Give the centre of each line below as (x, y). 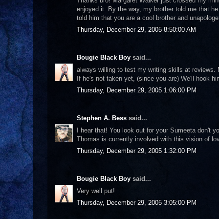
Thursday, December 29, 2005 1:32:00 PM (137, 151)
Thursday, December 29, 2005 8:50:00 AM (136, 30)
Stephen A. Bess (102, 118)
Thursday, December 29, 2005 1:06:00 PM (137, 90)
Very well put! (96, 191)
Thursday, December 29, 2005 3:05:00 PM (137, 203)
